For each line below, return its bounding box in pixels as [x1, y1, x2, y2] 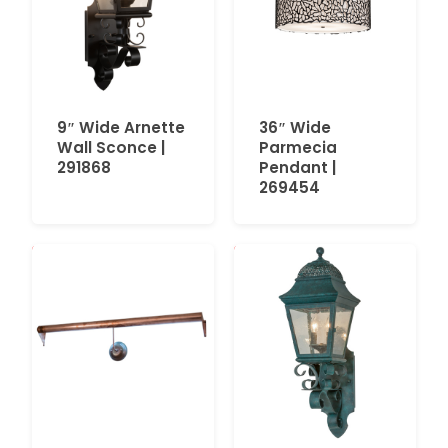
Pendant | [259, 156, 336, 178]
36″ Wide [259, 116, 331, 138]
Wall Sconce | [57, 136, 165, 158]
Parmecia [259, 136, 337, 158]
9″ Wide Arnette [57, 116, 185, 138]
